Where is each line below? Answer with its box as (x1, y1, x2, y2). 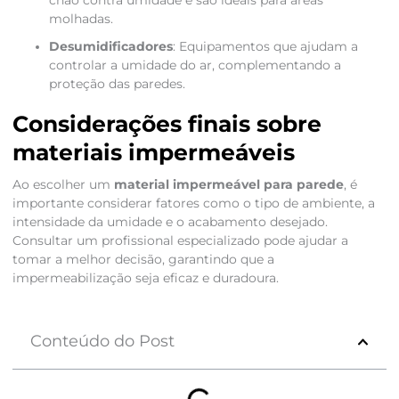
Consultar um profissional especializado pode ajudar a (12, 233, 348, 248)
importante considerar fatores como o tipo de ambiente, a (12, 196, 375, 211)
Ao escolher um (12, 177, 114, 192)
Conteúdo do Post (29, 331, 175, 352)
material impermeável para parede (113, 177, 344, 192)
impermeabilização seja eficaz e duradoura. (12, 271, 279, 286)
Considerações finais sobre (12, 110, 322, 138)
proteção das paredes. (48, 77, 185, 92)
